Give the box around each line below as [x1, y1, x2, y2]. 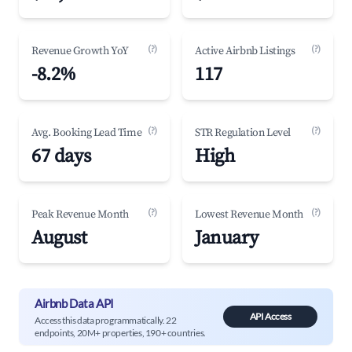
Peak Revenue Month [31, 207, 129, 222]
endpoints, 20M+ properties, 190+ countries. [35, 326, 206, 339]
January [195, 226, 258, 250]
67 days [31, 145, 91, 168]
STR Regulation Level [195, 126, 291, 140]
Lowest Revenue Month [195, 207, 303, 222]
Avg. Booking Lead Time [31, 126, 142, 140]
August [31, 226, 87, 250]
